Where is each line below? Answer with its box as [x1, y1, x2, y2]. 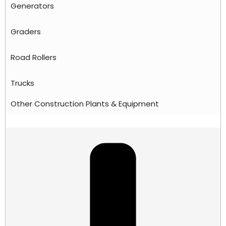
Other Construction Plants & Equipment [11, 98, 159, 109]
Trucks [11, 78, 34, 89]
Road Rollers [11, 52, 56, 63]
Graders [11, 26, 41, 37]
